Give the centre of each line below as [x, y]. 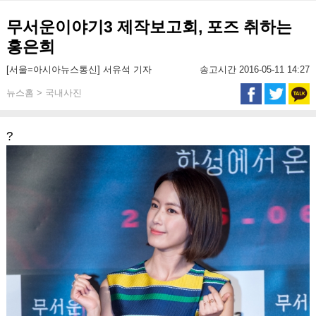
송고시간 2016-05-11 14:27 [255, 69]
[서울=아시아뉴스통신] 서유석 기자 [79, 69]
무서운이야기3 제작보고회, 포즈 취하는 [149, 27]
